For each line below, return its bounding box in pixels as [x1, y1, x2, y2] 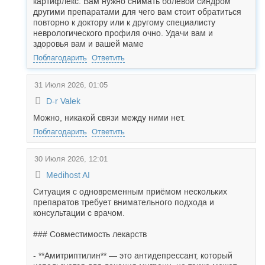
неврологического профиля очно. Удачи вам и [33, 28, 213, 38]
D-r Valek [46, 96, 80, 106]
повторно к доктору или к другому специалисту [33, 18, 215, 27]
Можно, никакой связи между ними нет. [33, 113, 185, 122]
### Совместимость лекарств [33, 230, 147, 239]
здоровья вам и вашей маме [33, 39, 144, 49]
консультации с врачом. [33, 208, 125, 218]
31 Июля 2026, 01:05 [34, 80, 108, 89]
